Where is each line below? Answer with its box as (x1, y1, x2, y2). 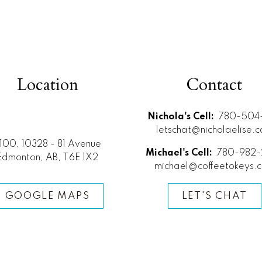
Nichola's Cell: (147, 112, 217, 122)
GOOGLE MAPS (5, 191, 90, 201)
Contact (187, 74, 243, 96)
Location (16, 74, 78, 96)
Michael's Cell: (145, 149, 215, 158)
